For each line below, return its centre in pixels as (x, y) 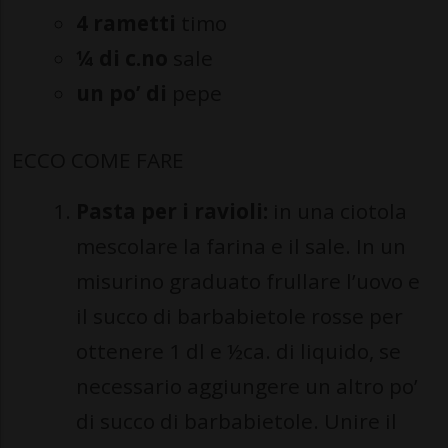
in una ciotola (337, 211)
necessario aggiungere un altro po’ (247, 386)
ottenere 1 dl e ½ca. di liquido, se (238, 351)
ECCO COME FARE (98, 160)
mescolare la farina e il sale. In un (241, 246)
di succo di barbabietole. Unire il (236, 421)
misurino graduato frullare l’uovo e (248, 281)
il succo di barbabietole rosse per (239, 316)
